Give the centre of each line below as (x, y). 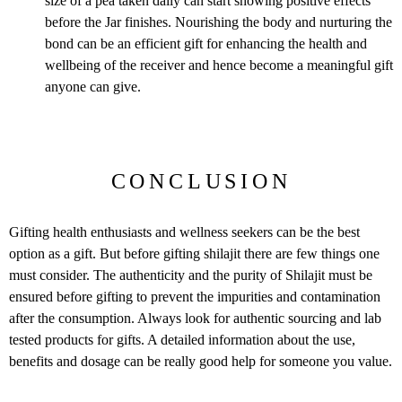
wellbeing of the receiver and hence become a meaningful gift (219, 65)
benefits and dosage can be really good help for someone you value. (201, 362)
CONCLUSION (201, 182)
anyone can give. (93, 86)
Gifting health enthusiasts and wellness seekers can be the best (184, 232)
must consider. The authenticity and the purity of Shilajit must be (191, 275)
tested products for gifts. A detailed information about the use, (182, 340)
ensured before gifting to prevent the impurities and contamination (195, 297)
